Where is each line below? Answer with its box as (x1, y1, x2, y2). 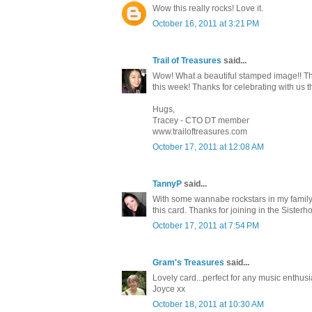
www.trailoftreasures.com (153, 127, 247, 137)
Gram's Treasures (153, 258, 224, 268)
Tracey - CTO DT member (153, 116, 249, 126)
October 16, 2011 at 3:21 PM (153, 19, 259, 29)
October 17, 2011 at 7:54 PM (153, 221, 259, 231)
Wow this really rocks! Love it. (153, 3, 263, 14)
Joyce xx (153, 284, 185, 295)
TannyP (153, 179, 182, 189)
